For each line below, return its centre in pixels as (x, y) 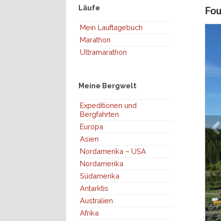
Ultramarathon (104, 52)
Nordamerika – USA (113, 151)
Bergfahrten (100, 114)
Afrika (90, 213)
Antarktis (94, 188)
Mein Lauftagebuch (111, 27)
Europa (92, 126)
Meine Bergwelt (108, 85)
